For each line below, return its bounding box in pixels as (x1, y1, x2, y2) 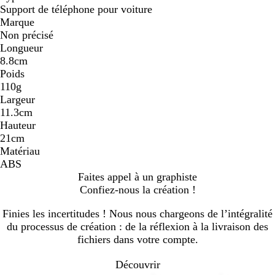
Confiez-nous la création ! (79, 184, 196, 196)
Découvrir (115, 258, 160, 271)
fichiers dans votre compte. (77, 233, 198, 246)
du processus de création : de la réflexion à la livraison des (7, 220, 268, 233)
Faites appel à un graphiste (78, 171, 197, 184)
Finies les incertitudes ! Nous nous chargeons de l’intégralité (2, 207, 273, 220)
